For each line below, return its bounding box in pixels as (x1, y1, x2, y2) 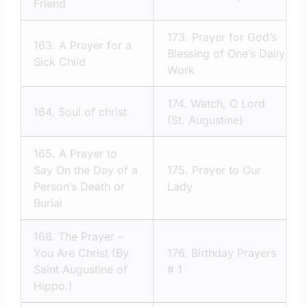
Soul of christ (58, 104, 127, 119)
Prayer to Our (192, 162, 261, 177)
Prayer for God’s (192, 29, 277, 44)
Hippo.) (34, 278, 73, 293)
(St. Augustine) (167, 112, 243, 127)
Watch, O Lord (191, 96, 265, 110)
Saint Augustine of (34, 262, 127, 276)
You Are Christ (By (34, 245, 129, 260)
